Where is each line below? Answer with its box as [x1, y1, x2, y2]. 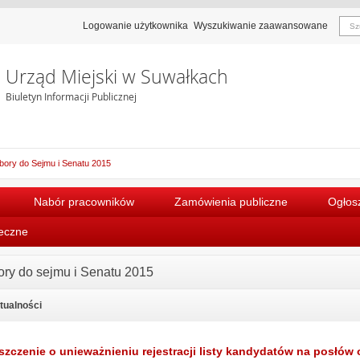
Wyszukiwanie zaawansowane [194, 20, 328, 31]
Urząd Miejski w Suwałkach [5, 64, 228, 89]
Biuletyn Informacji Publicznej [5, 90, 137, 103]
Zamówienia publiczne [174, 194, 288, 208]
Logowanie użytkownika [83, 20, 188, 31]
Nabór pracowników [34, 194, 134, 208]
